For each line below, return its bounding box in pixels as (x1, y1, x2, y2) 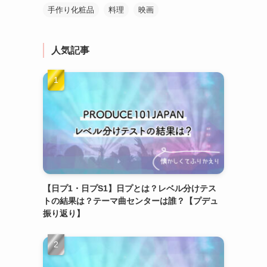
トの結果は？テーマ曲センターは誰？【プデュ (43, 195, 218, 206)
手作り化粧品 (48, 5, 94, 14)
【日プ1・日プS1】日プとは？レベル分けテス (43, 183, 216, 193)
